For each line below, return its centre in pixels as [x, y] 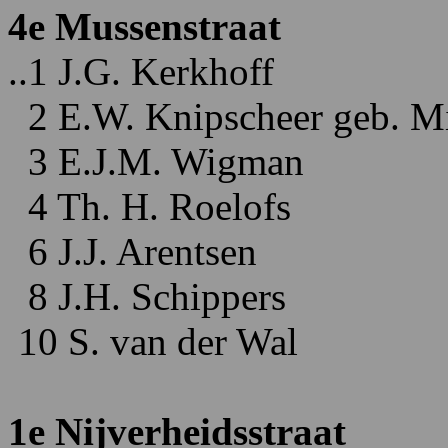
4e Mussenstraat [144, 26]
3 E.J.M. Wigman [156, 161]
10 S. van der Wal [153, 341]
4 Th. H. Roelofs [149, 206]
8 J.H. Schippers [147, 296]
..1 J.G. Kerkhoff [141, 71]
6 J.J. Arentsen [132, 251]
